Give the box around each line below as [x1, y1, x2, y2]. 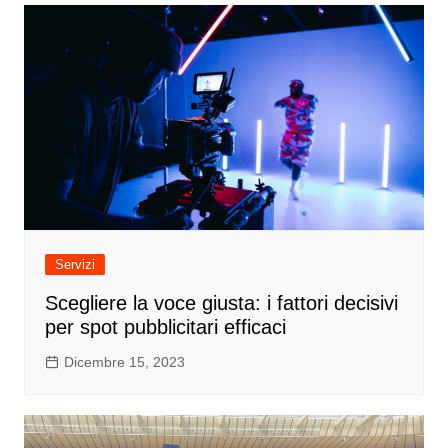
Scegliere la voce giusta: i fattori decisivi [44, 291, 398, 314]
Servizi [54, 256, 95, 272]
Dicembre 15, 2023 [63, 353, 185, 370]
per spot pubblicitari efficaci [44, 315, 286, 338]
